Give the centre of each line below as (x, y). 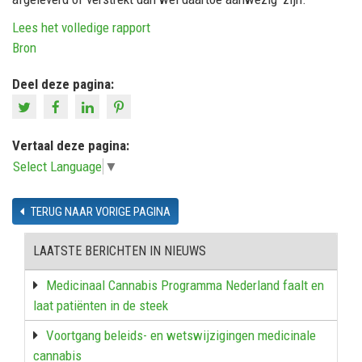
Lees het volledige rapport (81, 27)
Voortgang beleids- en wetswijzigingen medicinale (181, 335)
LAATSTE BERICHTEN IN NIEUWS (120, 250)
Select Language (57, 166)
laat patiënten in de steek (101, 305)
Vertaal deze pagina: (71, 145)
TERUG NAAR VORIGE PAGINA (99, 211)
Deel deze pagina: (63, 84)
